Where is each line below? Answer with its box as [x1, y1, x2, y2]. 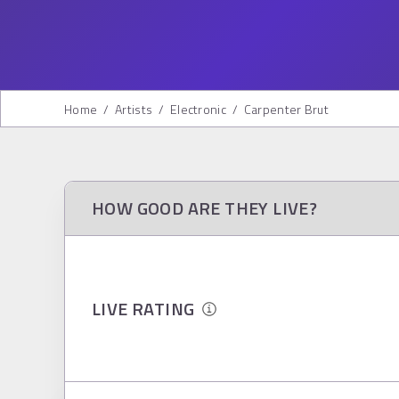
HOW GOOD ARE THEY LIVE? [92, 194, 318, 222]
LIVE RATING [92, 294, 203, 322]
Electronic [170, 100, 226, 118]
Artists [115, 100, 153, 118]
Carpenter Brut [243, 100, 329, 118]
